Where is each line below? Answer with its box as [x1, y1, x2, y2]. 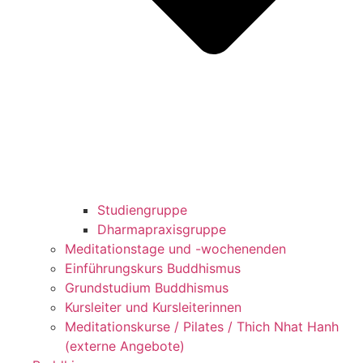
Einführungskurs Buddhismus [65, 259, 241, 276]
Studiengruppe [97, 201, 187, 218]
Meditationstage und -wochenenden [65, 240, 286, 257]
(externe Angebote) [65, 337, 185, 354]
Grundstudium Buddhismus [65, 279, 228, 296]
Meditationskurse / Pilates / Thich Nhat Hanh [65, 318, 339, 335]
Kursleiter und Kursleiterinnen [65, 298, 241, 315]
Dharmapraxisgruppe [97, 220, 226, 237]
